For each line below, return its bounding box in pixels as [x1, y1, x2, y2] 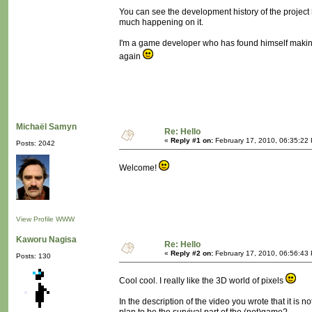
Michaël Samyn [16, 122, 77, 132]
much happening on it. [119, 17, 203, 28]
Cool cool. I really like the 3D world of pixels [119, 276, 286, 286]
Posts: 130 [16, 252, 51, 260]
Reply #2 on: [171, 249, 213, 258]
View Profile [16, 215, 54, 224]
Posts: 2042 [16, 139, 55, 148]
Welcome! [119, 163, 159, 173]
